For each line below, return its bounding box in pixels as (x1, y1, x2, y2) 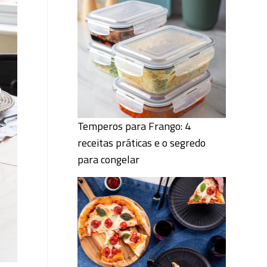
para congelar (77, 151, 139, 167)
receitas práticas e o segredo (77, 135, 206, 151)
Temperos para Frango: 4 (77, 118, 191, 134)
